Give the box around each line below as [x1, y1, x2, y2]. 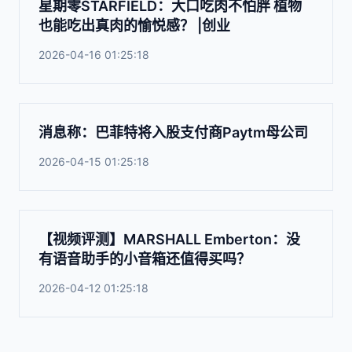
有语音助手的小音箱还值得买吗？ [38, 251, 251, 267]
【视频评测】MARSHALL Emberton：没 [38, 231, 300, 247]
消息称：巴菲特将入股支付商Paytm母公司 [38, 124, 308, 141]
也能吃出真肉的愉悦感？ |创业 [38, 17, 230, 34]
